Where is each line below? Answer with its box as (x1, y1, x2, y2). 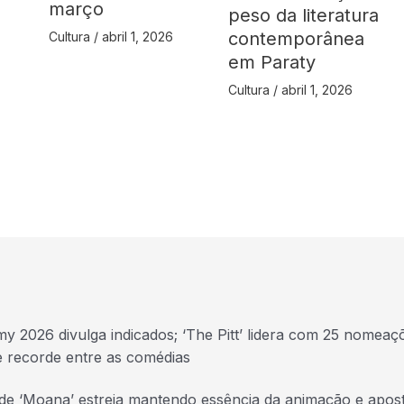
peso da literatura (228, 5, 380, 27)
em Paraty (228, 51, 317, 74)
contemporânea (228, 28, 365, 50)
